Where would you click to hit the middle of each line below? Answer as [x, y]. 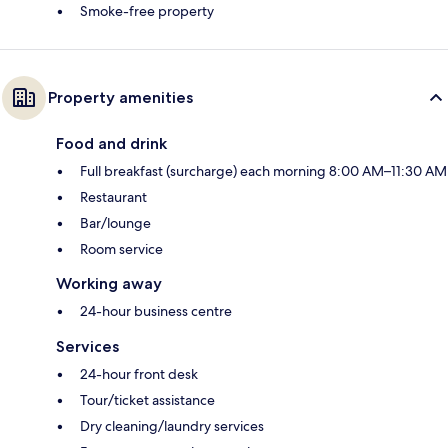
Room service [121, 249]
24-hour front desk [139, 374]
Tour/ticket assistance [147, 400]
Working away [109, 284]
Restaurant [113, 197]
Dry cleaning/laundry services [172, 426]
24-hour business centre [156, 311]
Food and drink [111, 144]
